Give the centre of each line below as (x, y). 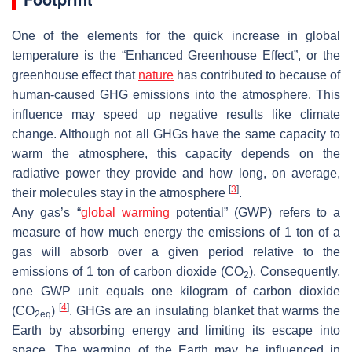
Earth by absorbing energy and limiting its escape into (176, 330)
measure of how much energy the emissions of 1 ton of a (176, 232)
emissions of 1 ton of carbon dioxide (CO (128, 271)
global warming (125, 212)
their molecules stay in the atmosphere (120, 192)
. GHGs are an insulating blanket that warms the (205, 310)
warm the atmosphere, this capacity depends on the (176, 153)
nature (156, 75)
